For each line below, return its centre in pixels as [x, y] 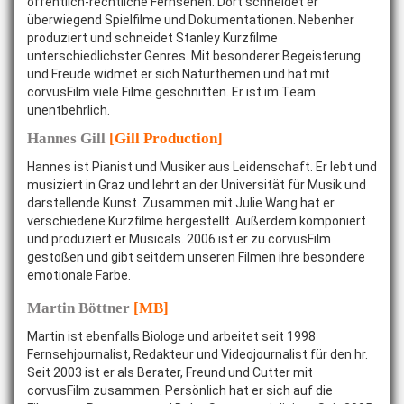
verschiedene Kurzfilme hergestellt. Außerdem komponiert [197, 221]
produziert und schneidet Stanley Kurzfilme [152, 38]
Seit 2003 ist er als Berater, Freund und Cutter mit [170, 372]
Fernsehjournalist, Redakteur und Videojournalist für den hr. [197, 354]
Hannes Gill [68, 138]
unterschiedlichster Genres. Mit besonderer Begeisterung [194, 56]
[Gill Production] [166, 138]
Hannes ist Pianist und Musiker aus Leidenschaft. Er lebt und [202, 167]
